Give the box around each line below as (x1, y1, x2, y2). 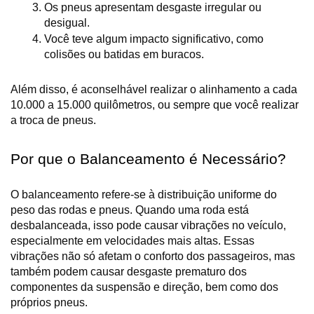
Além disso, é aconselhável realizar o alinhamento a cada (11, 83, 297, 96)
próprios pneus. (11, 296, 88, 309)
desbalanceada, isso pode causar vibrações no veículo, (11, 219, 286, 232)
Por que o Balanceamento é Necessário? (11, 151, 286, 168)
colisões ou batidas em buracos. (44, 48, 204, 61)
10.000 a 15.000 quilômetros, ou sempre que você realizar (11, 99, 299, 111)
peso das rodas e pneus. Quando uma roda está (11, 204, 249, 217)
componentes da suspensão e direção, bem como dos (11, 281, 278, 294)
